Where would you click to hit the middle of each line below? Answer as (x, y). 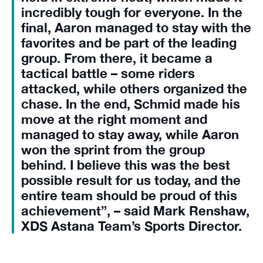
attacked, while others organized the (134, 89)
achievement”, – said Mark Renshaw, (135, 211)
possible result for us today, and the (131, 180)
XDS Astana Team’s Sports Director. (131, 226)
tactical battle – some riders (108, 73)
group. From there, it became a (117, 58)
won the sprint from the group (113, 150)
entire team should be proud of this (129, 195)
